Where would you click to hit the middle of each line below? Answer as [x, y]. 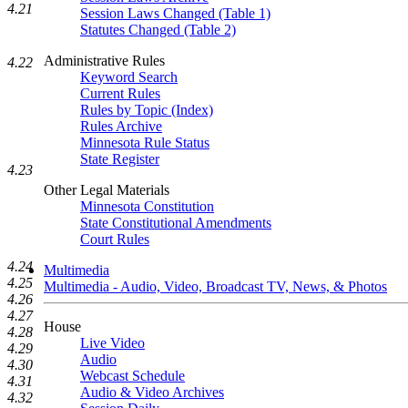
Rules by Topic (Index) [147, 110]
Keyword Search [129, 77]
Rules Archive [121, 126]
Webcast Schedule [133, 376]
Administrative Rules [104, 61]
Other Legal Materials [107, 190]
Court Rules [115, 239]
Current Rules [120, 93]
